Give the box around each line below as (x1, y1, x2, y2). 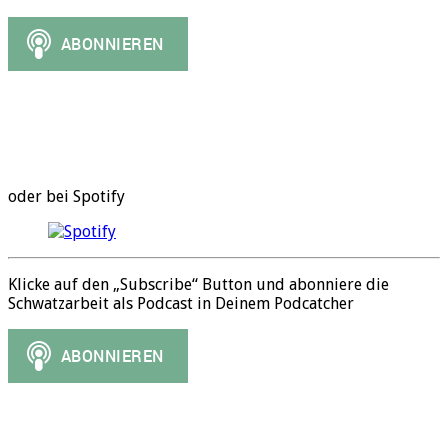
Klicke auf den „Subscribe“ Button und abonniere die (8, 275, 389, 295)
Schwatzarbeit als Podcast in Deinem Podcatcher (8, 294, 354, 314)
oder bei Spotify (8, 187, 125, 207)
